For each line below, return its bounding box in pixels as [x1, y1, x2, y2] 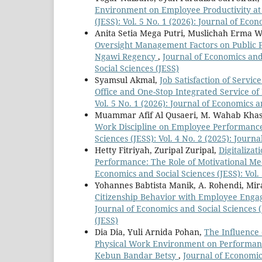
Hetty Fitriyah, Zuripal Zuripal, [95, 144, 219, 156]
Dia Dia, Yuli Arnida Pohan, [95, 226, 204, 238]
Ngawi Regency [95, 51, 158, 63]
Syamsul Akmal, [95, 74, 160, 86]
